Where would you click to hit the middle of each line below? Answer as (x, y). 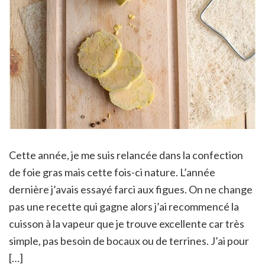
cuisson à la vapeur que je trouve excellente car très (127, 224)
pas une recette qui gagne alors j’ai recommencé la (124, 207)
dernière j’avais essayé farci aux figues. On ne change (131, 190)
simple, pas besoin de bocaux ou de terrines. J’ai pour (129, 241)
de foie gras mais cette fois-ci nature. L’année (112, 172)
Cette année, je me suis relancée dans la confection (126, 155)
